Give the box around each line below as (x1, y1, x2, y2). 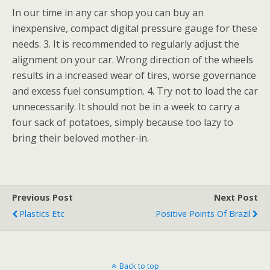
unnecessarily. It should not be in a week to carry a (12, 100, 240, 113)
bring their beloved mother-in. (12, 131, 149, 145)
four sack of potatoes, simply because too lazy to (12, 116, 233, 129)
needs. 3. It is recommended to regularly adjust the (12, 37, 239, 51)
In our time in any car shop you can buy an (12, 6, 204, 19)
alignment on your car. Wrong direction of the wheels (12, 53, 253, 66)
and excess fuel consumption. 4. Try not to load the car (12, 84, 258, 98)
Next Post (214, 192, 258, 203)
